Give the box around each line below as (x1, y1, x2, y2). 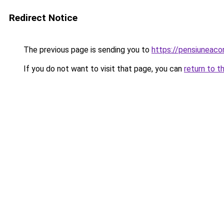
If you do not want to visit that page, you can (21, 64, 184, 73)
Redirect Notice (9, 12, 77, 23)
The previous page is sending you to (21, 45, 151, 54)
